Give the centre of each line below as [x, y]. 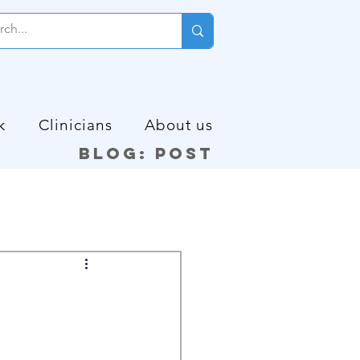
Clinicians [76, 125]
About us [179, 125]
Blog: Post [146, 153]
